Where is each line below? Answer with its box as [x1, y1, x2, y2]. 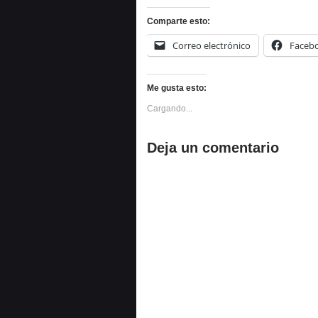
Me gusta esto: [147, 83, 207, 93]
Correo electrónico [172, 39, 251, 52]
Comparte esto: [147, 16, 210, 26]
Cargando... [147, 104, 192, 114]
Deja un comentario [147, 140, 279, 155]
